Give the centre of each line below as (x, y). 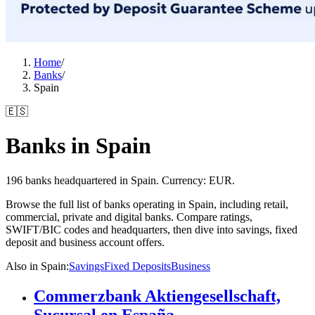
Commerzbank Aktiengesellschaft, (157, 296)
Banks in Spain (78, 146)
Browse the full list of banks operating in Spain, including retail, (147, 204)
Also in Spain (36, 266)
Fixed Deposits (137, 266)
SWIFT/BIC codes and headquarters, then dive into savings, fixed (152, 229)
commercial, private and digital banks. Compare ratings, (129, 217)
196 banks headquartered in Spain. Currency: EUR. (120, 180)
